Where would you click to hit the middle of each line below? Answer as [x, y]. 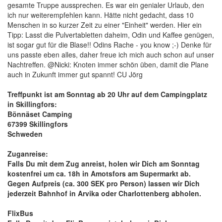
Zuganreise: [28, 154]
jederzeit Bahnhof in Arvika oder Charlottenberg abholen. [105, 193]
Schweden [25, 134]
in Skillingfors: [32, 104]
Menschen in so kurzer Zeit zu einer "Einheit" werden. [92, 25]
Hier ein [190, 25]
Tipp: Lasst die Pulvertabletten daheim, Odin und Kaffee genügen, [111, 35]
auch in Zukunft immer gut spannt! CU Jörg [75, 74]
